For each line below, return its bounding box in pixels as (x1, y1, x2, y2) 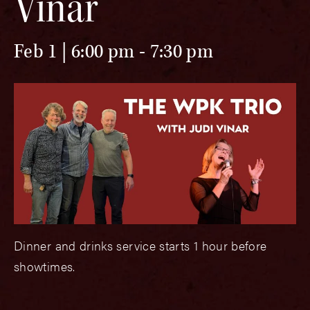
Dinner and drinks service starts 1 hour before (14, 237, 267, 254)
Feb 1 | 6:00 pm (14, 39, 135, 64)
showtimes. (14, 257, 75, 275)
